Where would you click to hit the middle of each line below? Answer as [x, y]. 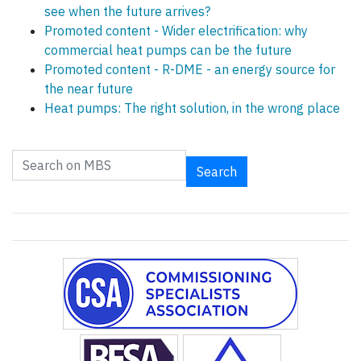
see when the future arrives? [127, 12]
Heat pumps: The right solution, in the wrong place [192, 108]
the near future [89, 89]
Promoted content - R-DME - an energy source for [190, 70]
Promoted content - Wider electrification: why [176, 31]
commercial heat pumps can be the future [168, 50]
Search [217, 172]
